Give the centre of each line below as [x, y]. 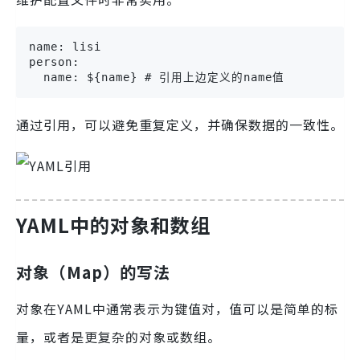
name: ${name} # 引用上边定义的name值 [157, 77]
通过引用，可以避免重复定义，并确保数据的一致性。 [180, 124]
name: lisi [65, 46]
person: [54, 61]
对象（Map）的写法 [93, 272]
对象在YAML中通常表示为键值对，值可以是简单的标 [177, 308]
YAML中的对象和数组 [113, 224]
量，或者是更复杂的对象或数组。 [119, 336]
